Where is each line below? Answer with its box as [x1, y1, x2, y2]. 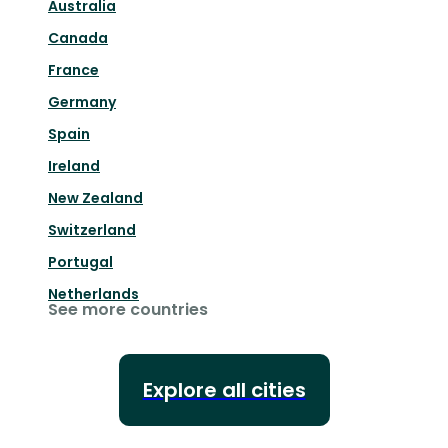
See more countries [48, 298, 208, 322]
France [48, 60, 99, 81]
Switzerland [48, 220, 136, 241]
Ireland [48, 156, 100, 177]
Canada [48, 28, 108, 49]
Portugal [48, 252, 113, 273]
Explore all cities [142, 376, 306, 405]
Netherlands [48, 284, 139, 305]
